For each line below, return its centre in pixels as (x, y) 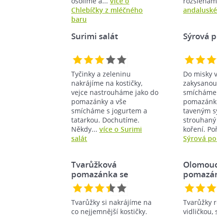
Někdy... (85, 129)
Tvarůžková (94, 164)
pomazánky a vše (99, 101)
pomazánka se (100, 174)
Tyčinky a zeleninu (101, 74)
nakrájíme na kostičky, (107, 83)
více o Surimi (121, 129)
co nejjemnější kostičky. (109, 211)
